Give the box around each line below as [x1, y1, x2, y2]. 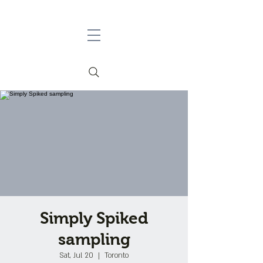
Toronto [104, 251, 129, 260]
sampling [58, 230, 130, 248]
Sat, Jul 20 [59, 251, 93, 260]
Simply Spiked [40, 209, 148, 227]
